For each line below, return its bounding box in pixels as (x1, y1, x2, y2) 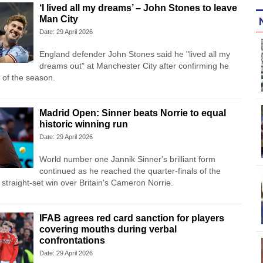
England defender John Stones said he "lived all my (39, 49, 230, 59)
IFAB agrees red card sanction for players (39, 213, 224, 224)
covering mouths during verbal (39, 224, 177, 235)
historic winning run (39, 119, 128, 130)
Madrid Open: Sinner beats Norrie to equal (39, 108, 226, 119)
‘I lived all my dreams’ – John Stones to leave (39, 3, 237, 14)
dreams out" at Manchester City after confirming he (39, 61, 229, 71)
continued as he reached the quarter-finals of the (39, 166, 221, 176)
